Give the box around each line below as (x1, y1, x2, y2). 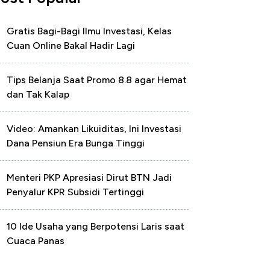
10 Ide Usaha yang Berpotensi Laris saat (7, 221, 184, 232)
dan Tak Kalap (7, 89, 69, 100)
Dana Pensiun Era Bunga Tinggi (7, 137, 145, 149)
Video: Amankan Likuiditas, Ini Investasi (7, 123, 181, 134)
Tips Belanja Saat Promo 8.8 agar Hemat (7, 74, 187, 86)
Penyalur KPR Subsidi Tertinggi (7, 186, 144, 198)
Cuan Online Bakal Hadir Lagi (7, 40, 135, 51)
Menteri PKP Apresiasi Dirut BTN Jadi (7, 172, 172, 183)
